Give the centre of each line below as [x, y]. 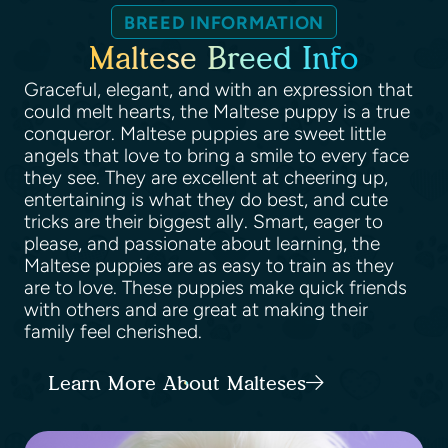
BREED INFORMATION [224, 22]
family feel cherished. [118, 331]
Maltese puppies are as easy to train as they [209, 265]
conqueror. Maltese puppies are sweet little [205, 133]
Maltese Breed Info [224, 58]
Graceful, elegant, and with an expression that [218, 89]
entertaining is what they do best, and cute [206, 199]
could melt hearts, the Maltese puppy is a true [217, 111]
